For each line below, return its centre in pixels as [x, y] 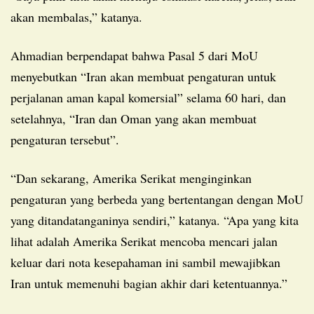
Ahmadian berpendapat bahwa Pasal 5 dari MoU [15, 55]
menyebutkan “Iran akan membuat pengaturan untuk [143, 76]
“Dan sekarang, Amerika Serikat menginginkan [18, 178]
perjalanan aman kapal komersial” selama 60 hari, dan [148, 97]
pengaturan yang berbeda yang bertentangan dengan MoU [157, 199]
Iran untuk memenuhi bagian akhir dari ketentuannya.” [149, 283]
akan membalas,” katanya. [76, 16]
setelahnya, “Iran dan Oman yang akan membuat [134, 118]
